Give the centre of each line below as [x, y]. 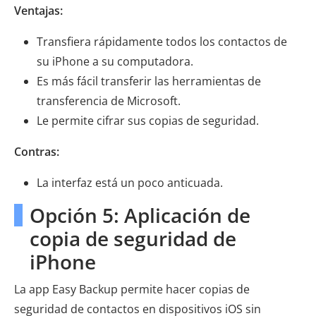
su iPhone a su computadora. [115, 61]
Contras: [37, 151]
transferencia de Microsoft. [109, 101]
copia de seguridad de [133, 238]
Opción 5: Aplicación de [140, 215]
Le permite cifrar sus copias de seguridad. [148, 120]
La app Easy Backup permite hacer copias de [132, 289]
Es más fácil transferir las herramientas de [149, 81]
